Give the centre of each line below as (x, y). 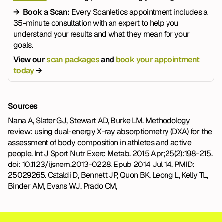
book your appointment (158, 60)
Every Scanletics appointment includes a (139, 12)
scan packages (73, 60)
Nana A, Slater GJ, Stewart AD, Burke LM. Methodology (99, 121)
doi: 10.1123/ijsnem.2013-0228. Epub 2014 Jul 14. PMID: (101, 164)
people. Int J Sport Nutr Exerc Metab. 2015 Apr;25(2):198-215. (110, 153)
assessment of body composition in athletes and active (100, 142)
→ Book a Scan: (42, 12)
